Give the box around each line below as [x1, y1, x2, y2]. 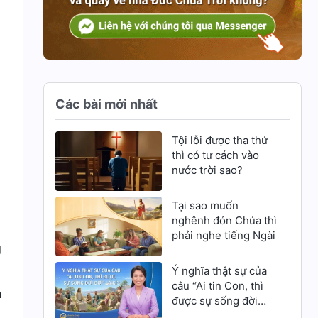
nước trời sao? [171, 163, 243, 177]
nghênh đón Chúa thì [171, 213, 277, 227]
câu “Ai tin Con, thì [171, 279, 263, 293]
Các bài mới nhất [55, 96, 158, 111]
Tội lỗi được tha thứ [171, 133, 268, 147]
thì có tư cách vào [171, 148, 259, 162]
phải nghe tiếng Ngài [171, 228, 275, 242]
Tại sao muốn [171, 198, 238, 212]
